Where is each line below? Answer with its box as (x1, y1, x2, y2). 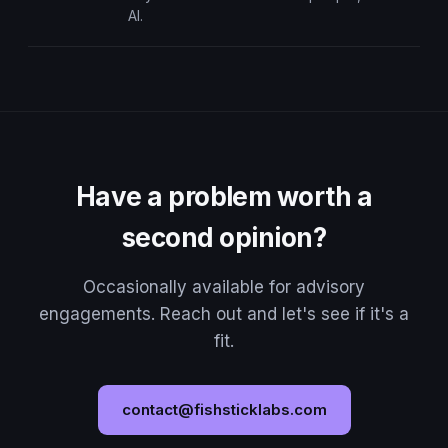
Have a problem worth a (75, 181, 373, 212)
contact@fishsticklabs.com (121, 400, 327, 419)
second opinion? (121, 222, 327, 253)
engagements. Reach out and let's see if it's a (39, 304, 409, 324)
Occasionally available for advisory (83, 277, 365, 297)
